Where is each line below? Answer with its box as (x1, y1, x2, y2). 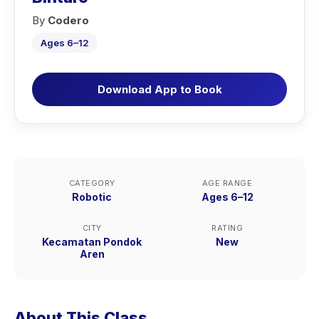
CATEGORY (68, 178, 115, 188)
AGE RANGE (202, 178, 253, 188)
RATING (211, 223, 243, 233)
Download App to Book (97, 83, 222, 96)
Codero (48, 14, 89, 27)
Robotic (72, 191, 112, 203)
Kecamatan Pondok (42, 236, 142, 248)
